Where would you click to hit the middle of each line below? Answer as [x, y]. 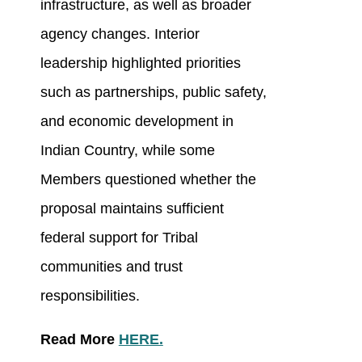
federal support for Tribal [119, 238]
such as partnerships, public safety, [153, 93]
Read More [79, 340]
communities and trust [111, 267]
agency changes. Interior [120, 34]
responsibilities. [90, 296]
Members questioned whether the [148, 180]
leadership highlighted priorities [140, 63]
